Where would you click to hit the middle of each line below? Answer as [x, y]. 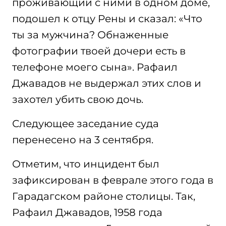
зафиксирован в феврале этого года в [113, 180]
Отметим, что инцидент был [86, 164]
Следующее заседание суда [86, 124]
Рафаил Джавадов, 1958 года [87, 212]
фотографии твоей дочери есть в [99, 51]
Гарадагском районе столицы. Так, [104, 196]
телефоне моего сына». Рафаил [95, 67]
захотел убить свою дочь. [78, 99]
